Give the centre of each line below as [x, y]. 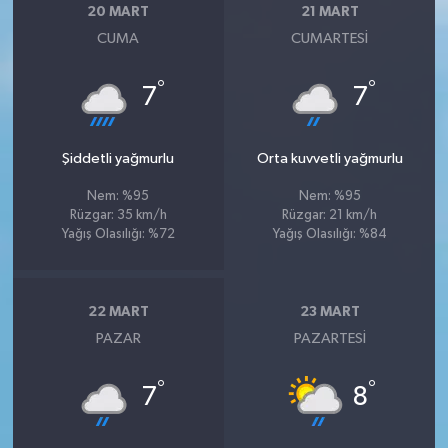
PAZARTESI [329, 339]
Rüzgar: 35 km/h [118, 216]
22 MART [118, 311]
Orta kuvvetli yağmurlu [329, 159]
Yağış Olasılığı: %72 [118, 235]
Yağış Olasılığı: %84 [329, 235]
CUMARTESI [330, 39]
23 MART [329, 311]
